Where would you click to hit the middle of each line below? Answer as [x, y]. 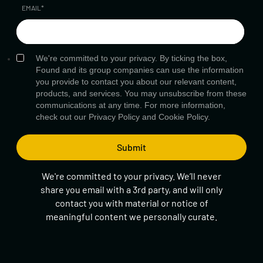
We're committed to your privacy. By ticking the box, [131, 58]
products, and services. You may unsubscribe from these [141, 93]
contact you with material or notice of [131, 203]
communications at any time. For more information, [131, 105]
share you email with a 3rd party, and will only [131, 189]
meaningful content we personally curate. [131, 216]
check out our [62, 117]
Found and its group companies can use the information [140, 70]
